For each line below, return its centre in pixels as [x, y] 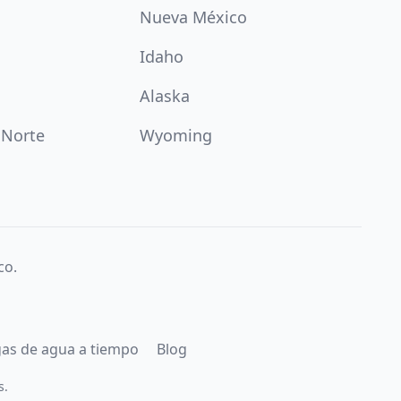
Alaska [165, 96]
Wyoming [176, 135]
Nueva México [193, 17]
